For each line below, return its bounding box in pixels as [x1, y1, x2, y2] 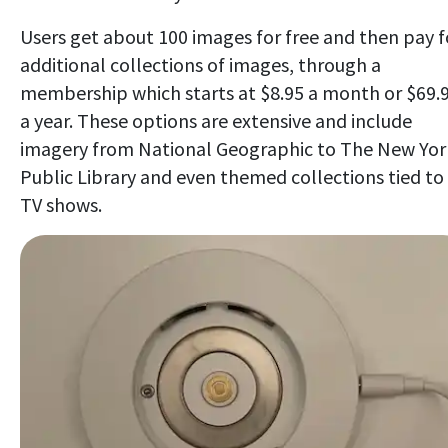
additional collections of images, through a [20, 51, 381, 77]
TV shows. [20, 191, 102, 217]
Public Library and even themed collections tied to [20, 163, 444, 189]
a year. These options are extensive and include [20, 107, 412, 133]
